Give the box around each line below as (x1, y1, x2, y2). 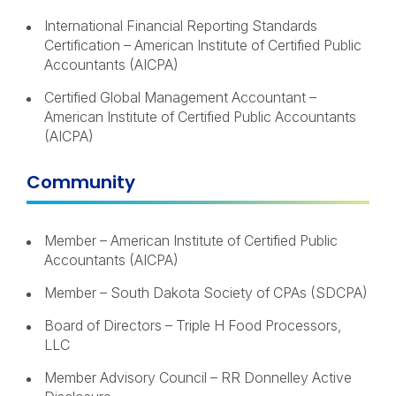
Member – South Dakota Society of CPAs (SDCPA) (44, 284, 368, 301)
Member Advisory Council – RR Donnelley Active (44, 369, 352, 386)
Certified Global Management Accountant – (44, 88, 316, 106)
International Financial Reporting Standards (44, 17, 317, 34)
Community (27, 170, 135, 194)
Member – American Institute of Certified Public (44, 232, 338, 249)
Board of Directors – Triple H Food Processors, (44, 316, 341, 334)
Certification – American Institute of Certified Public (44, 36, 362, 54)
